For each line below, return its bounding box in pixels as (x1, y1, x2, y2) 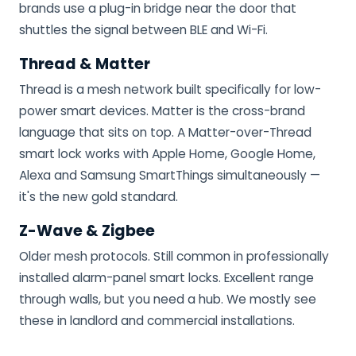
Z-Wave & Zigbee (19, 220, 155, 242)
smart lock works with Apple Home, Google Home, (19, 145, 315, 163)
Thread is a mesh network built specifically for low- (19, 81, 321, 99)
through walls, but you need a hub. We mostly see (19, 291, 316, 308)
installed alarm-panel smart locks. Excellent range (19, 269, 314, 287)
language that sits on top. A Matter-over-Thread (19, 124, 311, 141)
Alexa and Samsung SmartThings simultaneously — (19, 167, 320, 184)
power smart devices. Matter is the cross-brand (19, 103, 305, 120)
